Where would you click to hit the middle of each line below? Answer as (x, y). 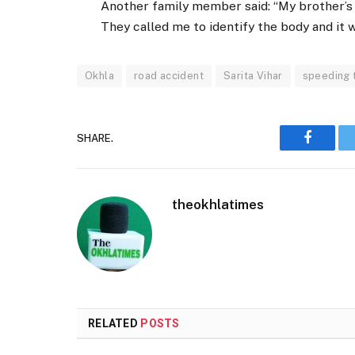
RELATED (115, 324)
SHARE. (95, 138)
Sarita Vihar (253, 76)
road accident (169, 76)
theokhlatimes (218, 205)
